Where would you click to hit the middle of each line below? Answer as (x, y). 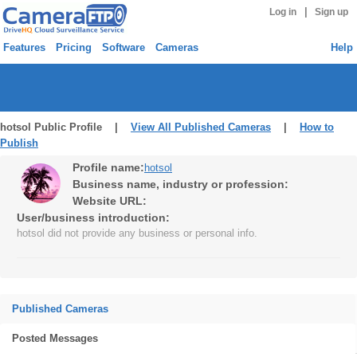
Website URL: (110, 201)
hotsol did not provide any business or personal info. (137, 233)
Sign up (332, 12)
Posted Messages (55, 338)
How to (317, 127)
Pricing (74, 47)
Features (24, 47)
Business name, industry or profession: (180, 184)
